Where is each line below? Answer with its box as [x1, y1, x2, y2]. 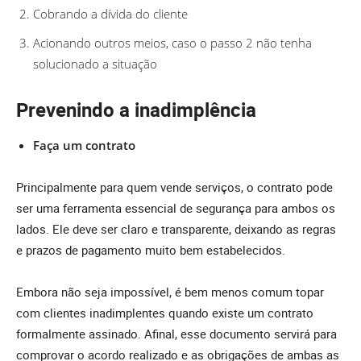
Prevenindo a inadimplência [16, 97, 256, 123]
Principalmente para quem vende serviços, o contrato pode [16, 179, 333, 196]
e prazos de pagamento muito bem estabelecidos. [16, 242, 288, 259]
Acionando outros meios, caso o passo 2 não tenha [33, 35, 312, 52]
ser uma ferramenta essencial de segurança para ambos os [16, 200, 335, 217]
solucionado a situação [33, 56, 157, 73]
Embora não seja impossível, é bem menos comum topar [16, 284, 324, 301]
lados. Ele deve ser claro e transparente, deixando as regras [16, 221, 336, 238]
